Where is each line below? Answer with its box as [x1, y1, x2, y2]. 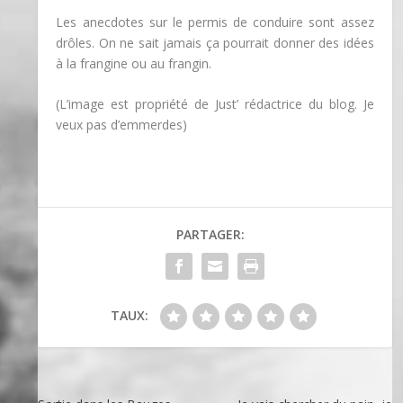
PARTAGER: [176, 226, 245, 244]
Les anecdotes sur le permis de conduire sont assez [56, 13, 374, 31]
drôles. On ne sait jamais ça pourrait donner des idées [56, 33, 374, 51]
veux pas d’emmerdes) [56, 116, 188, 134]
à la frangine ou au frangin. [56, 54, 212, 72]
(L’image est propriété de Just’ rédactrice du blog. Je [56, 95, 374, 113]
